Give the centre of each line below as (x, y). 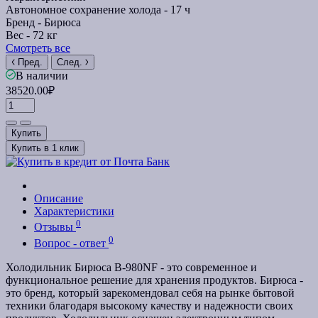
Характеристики (74, 211)
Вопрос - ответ (71, 243)
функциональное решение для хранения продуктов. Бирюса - (154, 280)
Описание (59, 198)
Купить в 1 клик (45, 148)
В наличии (42, 75)
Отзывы (55, 227)
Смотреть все (38, 48)
